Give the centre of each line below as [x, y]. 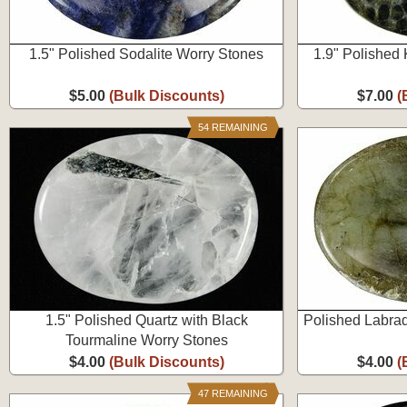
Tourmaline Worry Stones [146, 340]
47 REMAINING [233, 393]
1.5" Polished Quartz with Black [146, 320]
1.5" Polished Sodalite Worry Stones [146, 54]
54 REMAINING [233, 127]
